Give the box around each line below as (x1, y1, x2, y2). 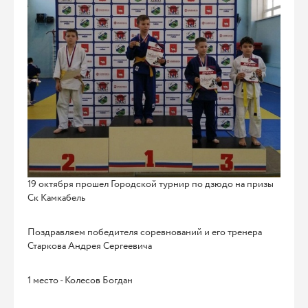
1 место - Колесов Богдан (27, 273, 133, 287)
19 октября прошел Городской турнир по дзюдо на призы (27, 177, 274, 191)
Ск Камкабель (27, 190, 85, 205)
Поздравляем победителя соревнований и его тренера (27, 225, 262, 239)
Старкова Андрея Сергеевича (27, 239, 152, 253)
